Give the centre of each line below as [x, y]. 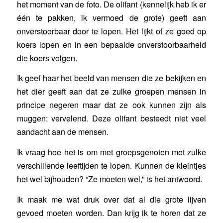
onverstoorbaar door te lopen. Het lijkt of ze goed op [111, 31]
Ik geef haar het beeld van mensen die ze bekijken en [111, 78]
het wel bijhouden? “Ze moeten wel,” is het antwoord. [109, 179]
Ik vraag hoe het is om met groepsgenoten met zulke [111, 152]
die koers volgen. [47, 58]
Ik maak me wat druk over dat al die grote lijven [111, 199]
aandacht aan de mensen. [62, 132]
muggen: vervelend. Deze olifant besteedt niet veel [111, 118]
